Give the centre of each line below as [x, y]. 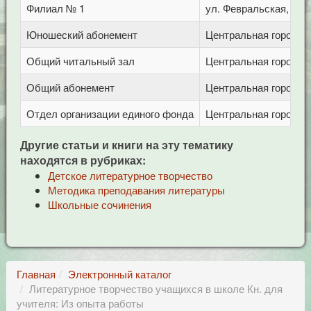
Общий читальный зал [80, 61]
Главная [36, 274]
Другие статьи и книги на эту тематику [126, 145]
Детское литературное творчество [130, 175]
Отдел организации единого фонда [110, 114]
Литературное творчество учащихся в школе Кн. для [155, 288]
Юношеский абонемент [82, 34]
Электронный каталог [119, 274]
